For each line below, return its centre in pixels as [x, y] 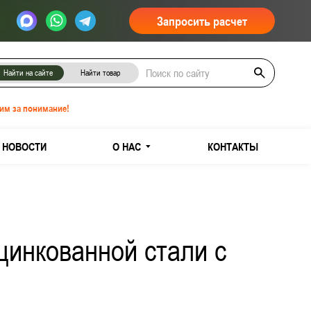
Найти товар [100, 73]
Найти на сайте [28, 73]
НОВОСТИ [24, 146]
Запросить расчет [202, 21]
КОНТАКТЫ [233, 146]
